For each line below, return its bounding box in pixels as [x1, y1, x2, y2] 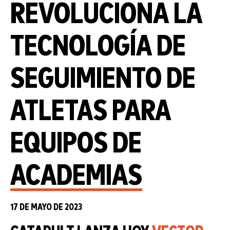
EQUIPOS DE [10, 129, 142, 159]
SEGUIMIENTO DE [10, 64, 196, 94]
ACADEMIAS [10, 161, 142, 191]
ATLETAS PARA [10, 97, 171, 126]
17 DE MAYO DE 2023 [10, 202, 82, 212]
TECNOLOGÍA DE [10, 32, 186, 62]
